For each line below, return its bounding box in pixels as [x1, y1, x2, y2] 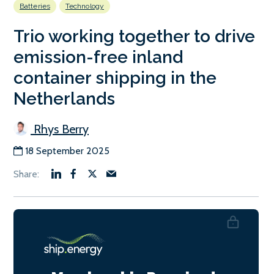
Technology [65, 1, 104, 10]
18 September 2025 [25, 144, 109, 157]
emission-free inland [13, 46, 183, 67]
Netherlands [13, 88, 115, 109]
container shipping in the [13, 67, 217, 88]
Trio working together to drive [13, 26, 255, 46]
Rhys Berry [31, 121, 89, 136]
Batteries [20, 1, 50, 10]
